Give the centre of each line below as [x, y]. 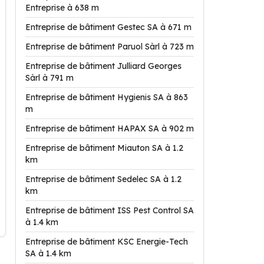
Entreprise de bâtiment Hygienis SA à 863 [107, 97]
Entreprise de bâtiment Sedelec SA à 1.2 [103, 179]
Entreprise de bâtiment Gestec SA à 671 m [108, 27]
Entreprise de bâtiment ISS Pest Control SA [110, 210]
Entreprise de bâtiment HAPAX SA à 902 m [110, 128]
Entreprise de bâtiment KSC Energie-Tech [107, 242]
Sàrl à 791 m [49, 78]
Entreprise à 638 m [62, 8]
